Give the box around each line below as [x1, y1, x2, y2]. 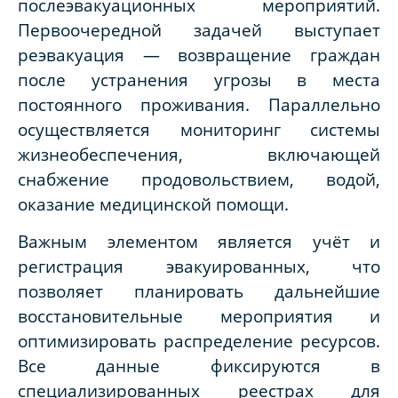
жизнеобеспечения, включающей [18, 143, 380, 166]
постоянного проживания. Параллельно [18, 93, 380, 116]
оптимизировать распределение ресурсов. [18, 329, 380, 352]
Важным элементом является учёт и [18, 229, 380, 252]
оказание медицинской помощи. [18, 193, 289, 216]
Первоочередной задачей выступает [18, 19, 380, 42]
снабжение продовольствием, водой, [18, 168, 380, 191]
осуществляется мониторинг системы [18, 118, 380, 141]
